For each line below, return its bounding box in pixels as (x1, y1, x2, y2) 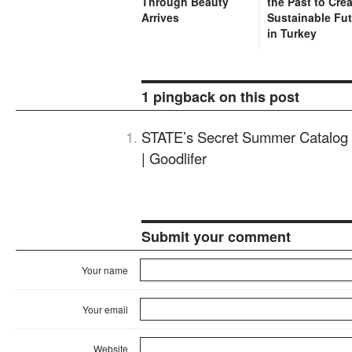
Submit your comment (141, 226, 291, 247)
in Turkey (267, 25, 317, 42)
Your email (82, 302, 128, 317)
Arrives (141, 9, 179, 26)
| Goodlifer (141, 148, 207, 169)
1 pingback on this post (141, 86, 299, 108)
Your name (82, 263, 128, 277)
